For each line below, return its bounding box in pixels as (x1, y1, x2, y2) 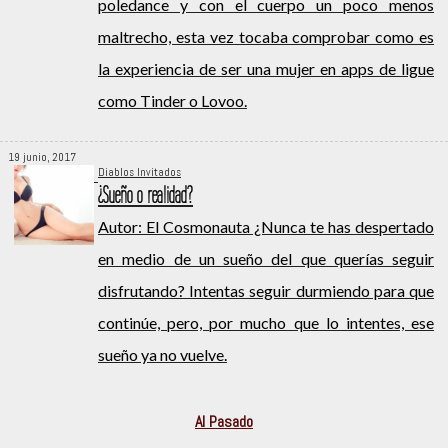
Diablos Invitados (98, 165, 181, 180)
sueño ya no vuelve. (98, 345, 227, 365)
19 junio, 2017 (8, 150, 76, 165)
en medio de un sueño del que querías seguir (98, 249, 434, 269)
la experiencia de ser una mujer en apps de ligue (98, 59, 434, 79)
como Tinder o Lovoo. (98, 91, 247, 111)
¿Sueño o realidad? (98, 183, 193, 209)
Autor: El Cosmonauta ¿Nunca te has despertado (98, 217, 434, 237)
